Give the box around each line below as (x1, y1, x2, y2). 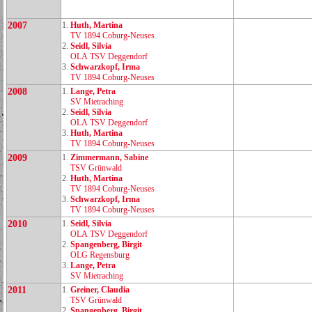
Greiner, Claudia (70, 285, 130, 295)
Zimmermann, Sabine (70, 153, 148, 162)
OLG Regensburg (70, 250, 130, 260)
